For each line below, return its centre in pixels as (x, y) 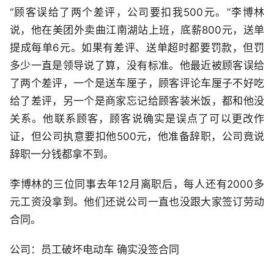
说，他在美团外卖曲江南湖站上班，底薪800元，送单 (137, 30)
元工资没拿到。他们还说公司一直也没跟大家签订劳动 (137, 202)
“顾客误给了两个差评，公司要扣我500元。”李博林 (137, 12)
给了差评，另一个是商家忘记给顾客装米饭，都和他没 (137, 101)
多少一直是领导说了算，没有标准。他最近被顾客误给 (137, 65)
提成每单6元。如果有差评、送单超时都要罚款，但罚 (137, 48)
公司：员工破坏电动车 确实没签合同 (94, 250)
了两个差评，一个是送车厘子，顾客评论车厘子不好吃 (137, 83)
